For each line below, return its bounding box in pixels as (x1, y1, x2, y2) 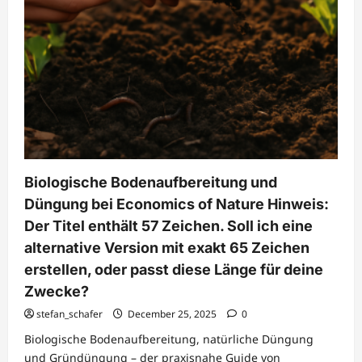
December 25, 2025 (125, 307, 219, 321)
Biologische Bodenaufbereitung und (24, 174, 277, 191)
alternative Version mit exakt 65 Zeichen (24, 239, 309, 256)
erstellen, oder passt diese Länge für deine (24, 261, 323, 278)
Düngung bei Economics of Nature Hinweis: (24, 196, 329, 213)
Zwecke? (24, 283, 89, 300)
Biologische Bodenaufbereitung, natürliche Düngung (24, 331, 314, 347)
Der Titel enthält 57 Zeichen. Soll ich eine (24, 217, 313, 234)
